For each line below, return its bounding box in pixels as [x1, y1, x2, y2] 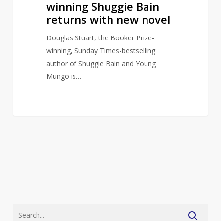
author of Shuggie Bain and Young [46, 58, 156, 68]
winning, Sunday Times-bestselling [46, 45, 155, 55]
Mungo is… [46, 71, 81, 81]
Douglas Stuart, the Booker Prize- [46, 33, 154, 42]
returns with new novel [46, 11, 170, 27]
